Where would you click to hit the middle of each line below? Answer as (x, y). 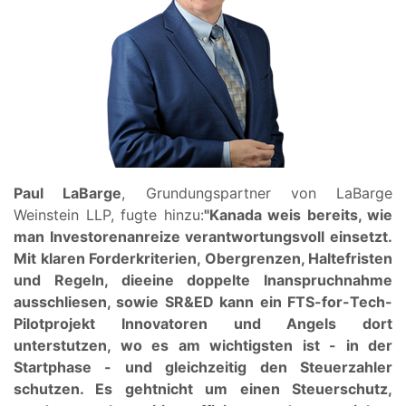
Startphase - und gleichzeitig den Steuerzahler (203, 367)
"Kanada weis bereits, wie (298, 214)
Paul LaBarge (68, 193)
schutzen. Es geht (86, 388)
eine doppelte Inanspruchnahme (267, 280)
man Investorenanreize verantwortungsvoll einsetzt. (203, 236)
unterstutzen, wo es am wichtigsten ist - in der (203, 345)
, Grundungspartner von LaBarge (257, 193)
